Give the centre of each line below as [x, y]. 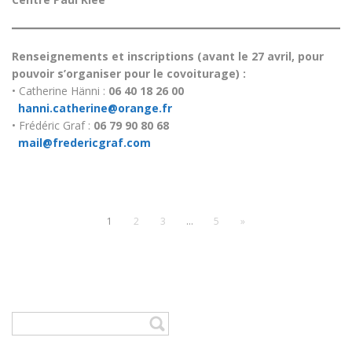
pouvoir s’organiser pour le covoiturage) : [129, 74]
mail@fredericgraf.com [84, 143]
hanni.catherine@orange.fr [95, 108]
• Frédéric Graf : [53, 126]
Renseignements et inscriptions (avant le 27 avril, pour [168, 57]
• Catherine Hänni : [60, 91]
